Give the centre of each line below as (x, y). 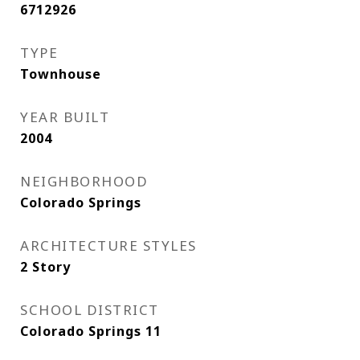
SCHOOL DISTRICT (90, 310)
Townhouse (61, 74)
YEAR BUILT (65, 117)
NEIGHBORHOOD (84, 181)
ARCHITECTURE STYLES (108, 245)
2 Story (45, 267)
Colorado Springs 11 (91, 331)
